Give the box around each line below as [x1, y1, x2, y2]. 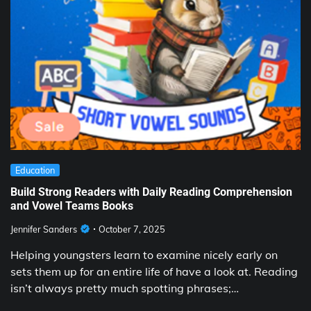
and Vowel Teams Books [10, 199, 133, 213]
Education [15, 164, 55, 176]
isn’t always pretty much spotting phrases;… [10, 280, 239, 295]
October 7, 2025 [99, 223, 165, 235]
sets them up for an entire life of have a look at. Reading [10, 264, 298, 278]
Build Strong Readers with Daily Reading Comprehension [10, 185, 292, 199]
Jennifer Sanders [10, 223, 77, 235]
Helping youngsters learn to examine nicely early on [10, 247, 278, 262]
